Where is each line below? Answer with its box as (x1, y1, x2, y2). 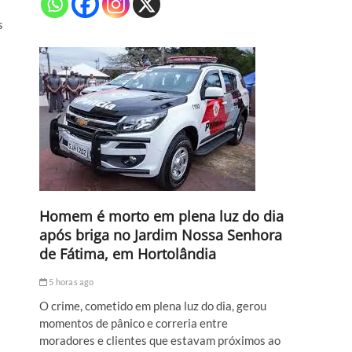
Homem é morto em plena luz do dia (39, 207, 284, 226)
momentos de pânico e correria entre (39, 316, 228, 331)
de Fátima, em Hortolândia (39, 244, 216, 264)
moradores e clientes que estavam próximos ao (39, 333, 280, 348)
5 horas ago (47, 277, 94, 288)
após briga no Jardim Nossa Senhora (39, 225, 282, 245)
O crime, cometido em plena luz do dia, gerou (39, 299, 266, 313)
